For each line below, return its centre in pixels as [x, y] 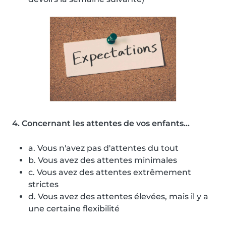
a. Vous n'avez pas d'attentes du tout [103, 148]
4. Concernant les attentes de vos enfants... [101, 124]
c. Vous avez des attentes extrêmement [110, 173]
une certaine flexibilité [74, 209]
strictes [43, 185]
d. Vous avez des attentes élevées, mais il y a [118, 197]
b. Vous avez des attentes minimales [103, 160]
